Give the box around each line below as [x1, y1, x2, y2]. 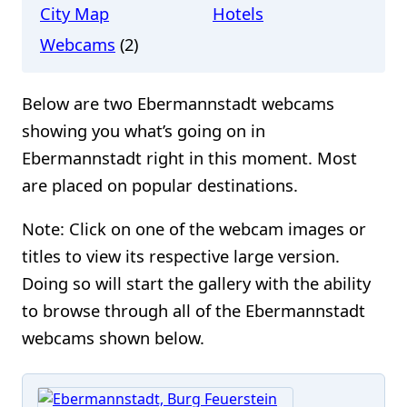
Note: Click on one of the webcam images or [22, 217, 366, 241]
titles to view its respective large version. [22, 244, 340, 268]
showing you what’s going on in [22, 118, 265, 142]
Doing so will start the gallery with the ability [22, 272, 371, 295]
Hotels [213, 2, 263, 25]
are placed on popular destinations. [22, 173, 298, 196]
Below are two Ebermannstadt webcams [22, 91, 334, 114]
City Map [40, 2, 109, 25]
